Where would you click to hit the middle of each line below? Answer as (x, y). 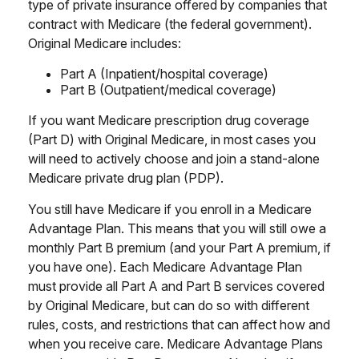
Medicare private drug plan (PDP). (126, 178)
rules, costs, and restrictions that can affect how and (179, 325)
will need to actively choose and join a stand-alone (174, 159)
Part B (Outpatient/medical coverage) (168, 90)
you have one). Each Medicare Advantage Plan (165, 267)
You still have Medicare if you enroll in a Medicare (170, 209)
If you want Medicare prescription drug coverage (169, 120)
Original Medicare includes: (105, 43)
